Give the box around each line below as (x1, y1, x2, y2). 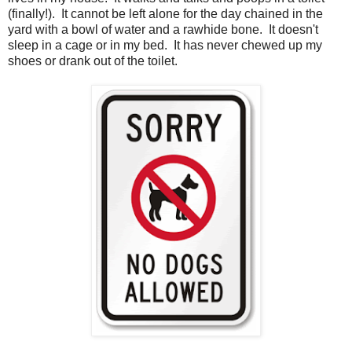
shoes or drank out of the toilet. (8, 53, 178, 68)
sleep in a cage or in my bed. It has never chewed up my (8, 38, 322, 52)
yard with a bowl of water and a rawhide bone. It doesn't (8, 22, 318, 36)
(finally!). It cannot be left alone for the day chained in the (8, 6, 323, 20)
